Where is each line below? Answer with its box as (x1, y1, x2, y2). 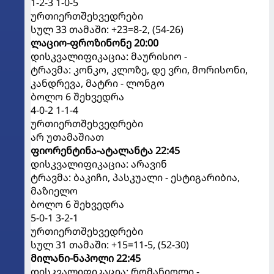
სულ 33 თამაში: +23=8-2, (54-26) (31, 22, 183, 36)
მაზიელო (31, 183, 78, 198)
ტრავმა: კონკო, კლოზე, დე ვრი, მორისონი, (31, 62, 248, 76)
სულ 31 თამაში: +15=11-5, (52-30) (31, 237, 189, 251)
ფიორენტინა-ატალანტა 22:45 (31, 143, 180, 157)
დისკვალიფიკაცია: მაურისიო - (31, 49, 187, 63)
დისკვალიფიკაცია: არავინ (31, 157, 167, 171)
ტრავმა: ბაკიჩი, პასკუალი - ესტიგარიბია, (31, 170, 240, 184)
